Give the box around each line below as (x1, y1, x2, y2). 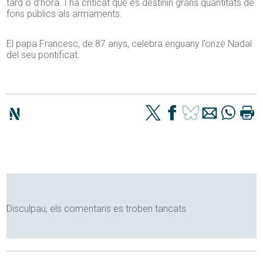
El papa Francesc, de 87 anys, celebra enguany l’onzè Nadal (6, 38, 252, 50)
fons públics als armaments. (6, 8, 123, 20)
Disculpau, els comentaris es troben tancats (6, 203, 187, 215)
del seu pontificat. (6, 49, 80, 61)
